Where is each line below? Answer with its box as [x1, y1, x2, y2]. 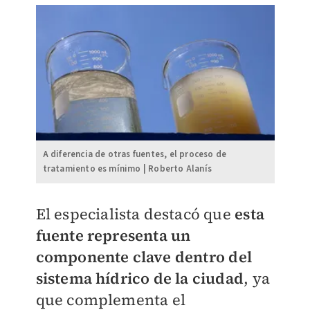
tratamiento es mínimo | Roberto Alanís [42, 162, 212, 175]
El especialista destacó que [35, 203, 235, 224]
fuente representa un [35, 224, 191, 246]
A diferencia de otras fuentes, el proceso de [42, 147, 227, 161]
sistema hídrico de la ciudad [35, 267, 244, 289]
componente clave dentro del [35, 246, 252, 267]
